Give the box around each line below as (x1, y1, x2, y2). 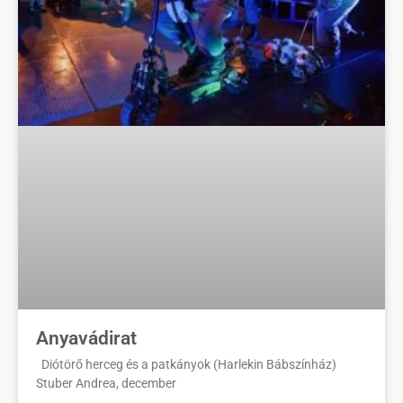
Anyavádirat (36, 327, 137, 349)
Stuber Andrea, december (36, 375, 176, 390)
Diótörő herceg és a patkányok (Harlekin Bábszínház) (36, 356, 336, 372)
